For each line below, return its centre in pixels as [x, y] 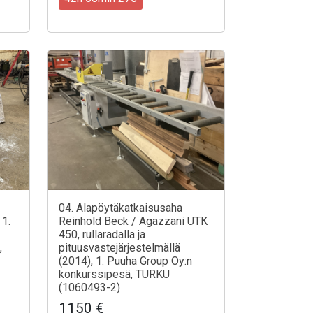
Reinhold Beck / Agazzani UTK [133, 221]
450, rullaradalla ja [102, 234]
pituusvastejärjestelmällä [119, 247]
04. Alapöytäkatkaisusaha [121, 208]
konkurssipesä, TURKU [114, 274]
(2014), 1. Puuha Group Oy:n [125, 261]
